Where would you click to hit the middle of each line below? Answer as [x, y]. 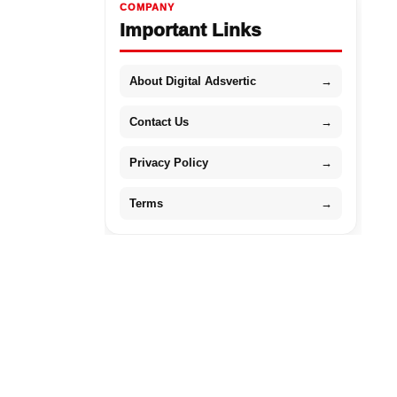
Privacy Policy [168, 162]
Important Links [190, 29]
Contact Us [159, 121]
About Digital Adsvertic [192, 81]
